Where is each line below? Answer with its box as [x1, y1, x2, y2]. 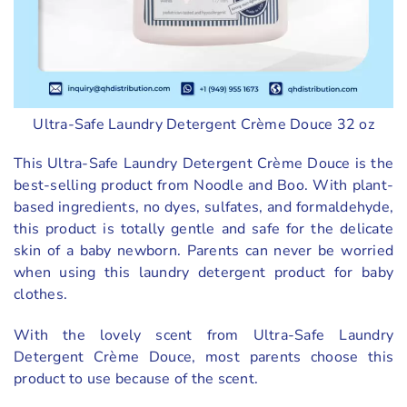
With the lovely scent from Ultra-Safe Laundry [14, 324, 393, 345]
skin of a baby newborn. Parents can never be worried [14, 240, 393, 261]
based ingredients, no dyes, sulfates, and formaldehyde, [14, 196, 393, 217]
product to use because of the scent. [14, 368, 258, 389]
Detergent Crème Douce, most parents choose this [14, 346, 393, 367]
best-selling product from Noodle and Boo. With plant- [14, 174, 393, 195]
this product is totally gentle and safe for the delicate [14, 218, 393, 239]
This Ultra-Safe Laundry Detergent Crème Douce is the [14, 153, 393, 174]
